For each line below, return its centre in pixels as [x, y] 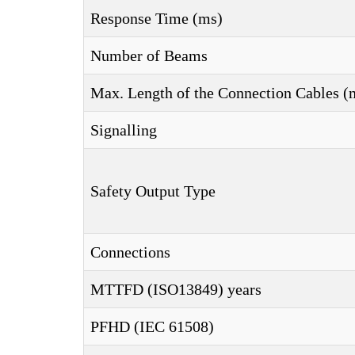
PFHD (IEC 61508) [152, 326]
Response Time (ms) [157, 18]
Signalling [124, 130]
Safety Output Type [153, 191]
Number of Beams [149, 55]
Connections [130, 252]
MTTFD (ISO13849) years [176, 289]
